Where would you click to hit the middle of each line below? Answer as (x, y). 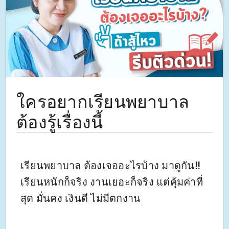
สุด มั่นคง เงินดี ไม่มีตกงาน (81, 199)
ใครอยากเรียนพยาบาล (103, 102)
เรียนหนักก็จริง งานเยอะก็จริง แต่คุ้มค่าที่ (112, 182)
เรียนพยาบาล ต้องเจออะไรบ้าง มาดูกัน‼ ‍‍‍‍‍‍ (112, 166)
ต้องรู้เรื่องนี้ (60, 122)
